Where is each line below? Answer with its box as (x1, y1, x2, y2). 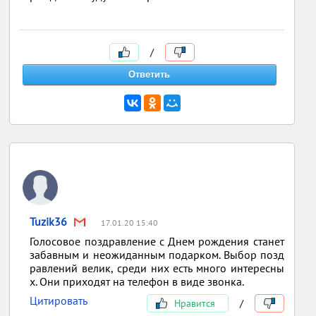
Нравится (171, 297, 215, 310)
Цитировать (30, 293, 88, 308)
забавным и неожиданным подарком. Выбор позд (30, 248, 284, 262)
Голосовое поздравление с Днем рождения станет (30, 234, 284, 248)
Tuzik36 (30, 214, 68, 229)
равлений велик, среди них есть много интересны (30, 261, 284, 275)
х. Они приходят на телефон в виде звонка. (30, 274, 245, 288)
